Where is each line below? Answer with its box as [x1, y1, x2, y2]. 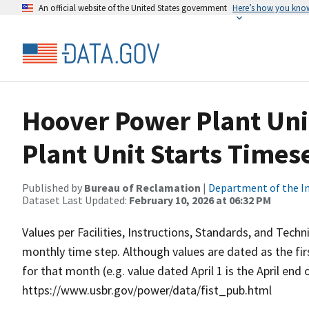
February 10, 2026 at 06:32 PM [129, 193, 271, 207]
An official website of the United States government [39, 2, 227, 13]
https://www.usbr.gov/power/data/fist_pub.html [22, 282, 272, 298]
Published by [22, 181, 84, 195]
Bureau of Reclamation [84, 181, 201, 195]
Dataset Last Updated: [22, 193, 129, 207]
